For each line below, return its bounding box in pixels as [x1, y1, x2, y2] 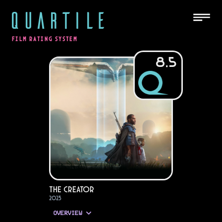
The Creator [49, 184, 94, 195]
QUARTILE [8, 5, 107, 34]
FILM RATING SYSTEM [12, 36, 78, 43]
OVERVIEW [53, 210, 82, 217]
